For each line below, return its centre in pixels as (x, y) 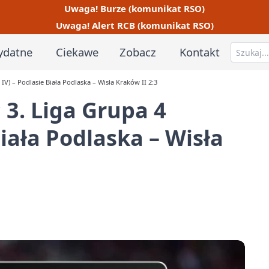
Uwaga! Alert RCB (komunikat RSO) (134, 26)
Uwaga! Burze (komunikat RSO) (134, 8)
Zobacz (138, 52)
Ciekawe (77, 52)
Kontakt (200, 52)
